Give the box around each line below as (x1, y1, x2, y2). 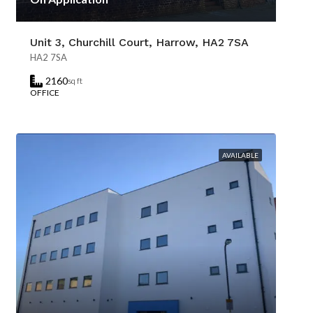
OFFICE (30, 87, 59, 98)
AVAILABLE (222, 151, 259, 159)
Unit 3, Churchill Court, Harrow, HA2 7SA (30, 36, 249, 49)
